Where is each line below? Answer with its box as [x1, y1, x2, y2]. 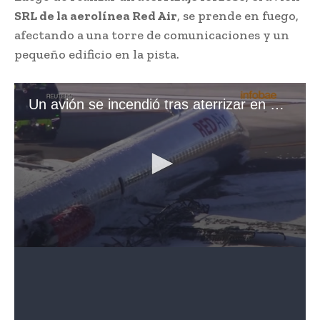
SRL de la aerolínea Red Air [14, 7, 177, 24]
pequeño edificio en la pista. [14, 46, 179, 62]
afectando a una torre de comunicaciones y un [14, 26, 289, 43]
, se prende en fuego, [177, 7, 299, 24]
